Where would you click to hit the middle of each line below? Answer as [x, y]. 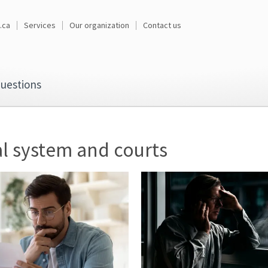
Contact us [162, 25]
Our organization [99, 25]
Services [40, 25]
